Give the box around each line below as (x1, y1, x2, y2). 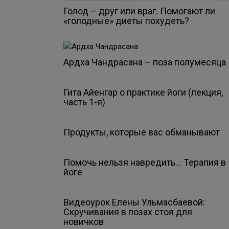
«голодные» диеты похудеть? (63, 15, 189, 27)
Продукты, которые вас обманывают (63, 127, 220, 138)
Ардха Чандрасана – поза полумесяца (63, 57, 226, 68)
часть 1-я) (63, 97, 105, 108)
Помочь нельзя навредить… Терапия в (63, 157, 226, 168)
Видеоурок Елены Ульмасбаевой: (63, 197, 205, 208)
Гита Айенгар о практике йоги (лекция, (63, 87, 223, 98)
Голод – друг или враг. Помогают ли (63, 6, 215, 17)
